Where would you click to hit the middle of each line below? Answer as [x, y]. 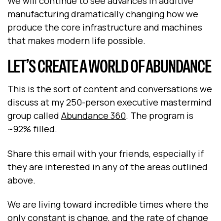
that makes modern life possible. [76, 40]
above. [21, 180]
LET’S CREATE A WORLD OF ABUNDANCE [109, 67]
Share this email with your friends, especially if [106, 153]
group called [34, 116]
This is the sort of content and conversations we [110, 89]
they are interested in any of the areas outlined [108, 166]
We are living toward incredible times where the [108, 204]
